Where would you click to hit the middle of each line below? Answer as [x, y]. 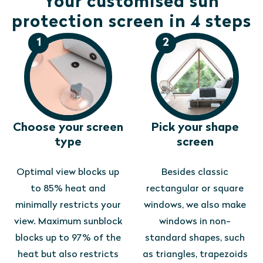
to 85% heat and [68, 189]
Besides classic [195, 173]
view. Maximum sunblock [68, 222]
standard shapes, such [195, 238]
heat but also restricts [68, 255]
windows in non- [195, 222]
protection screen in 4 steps [131, 23]
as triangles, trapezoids [195, 255]
